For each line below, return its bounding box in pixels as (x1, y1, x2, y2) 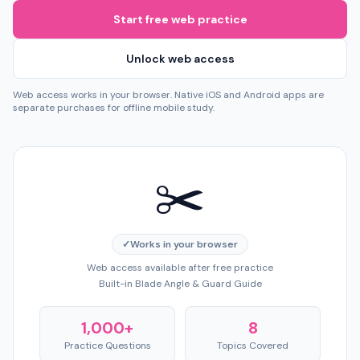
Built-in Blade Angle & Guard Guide (98, 277, 262, 290)
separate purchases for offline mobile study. (13, 101, 215, 114)
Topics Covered (217, 339, 288, 352)
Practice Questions (63, 339, 151, 352)
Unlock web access (125, 51, 235, 66)
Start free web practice (112, 12, 247, 27)
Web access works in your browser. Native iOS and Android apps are (13, 88, 324, 101)
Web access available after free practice (87, 261, 273, 274)
